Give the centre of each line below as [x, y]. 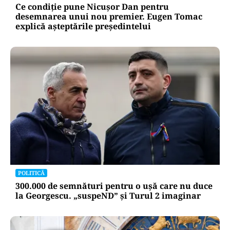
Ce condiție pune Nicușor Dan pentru [92, 7]
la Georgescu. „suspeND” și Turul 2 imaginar [108, 195]
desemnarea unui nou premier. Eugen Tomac [109, 17]
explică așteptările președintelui [83, 26]
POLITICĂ [31, 172]
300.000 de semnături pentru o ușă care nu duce [114, 186]
